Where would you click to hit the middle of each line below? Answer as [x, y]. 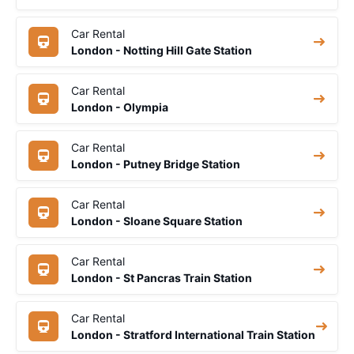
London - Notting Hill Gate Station [162, 50]
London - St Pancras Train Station [162, 277]
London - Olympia [120, 107]
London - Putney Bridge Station [156, 164]
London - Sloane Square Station [157, 220]
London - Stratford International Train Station [193, 334]
